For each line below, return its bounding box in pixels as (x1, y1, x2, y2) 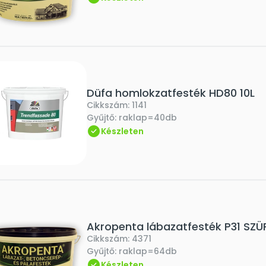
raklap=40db (119, 112, 177, 123)
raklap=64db (119, 245, 177, 257)
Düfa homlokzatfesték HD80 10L (87, 85, 255, 100)
